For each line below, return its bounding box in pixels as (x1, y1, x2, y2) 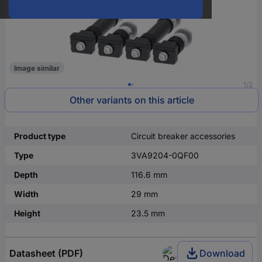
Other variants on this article (69, 94, 194, 106)
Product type (14, 131, 65, 141)
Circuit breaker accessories (131, 131, 235, 141)
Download (199, 247, 245, 259)
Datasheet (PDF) (9, 247, 83, 259)
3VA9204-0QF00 (131, 150, 199, 160)
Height (14, 208, 40, 218)
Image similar (14, 63, 60, 73)
